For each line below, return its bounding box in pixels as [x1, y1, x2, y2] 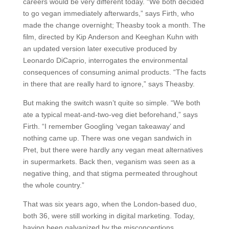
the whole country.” [22, 181, 84, 189]
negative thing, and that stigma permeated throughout [22, 169, 197, 177]
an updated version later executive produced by [22, 44, 177, 53]
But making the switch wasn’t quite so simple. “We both [22, 99, 200, 107]
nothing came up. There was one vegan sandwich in [22, 134, 192, 142]
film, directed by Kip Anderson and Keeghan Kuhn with [22, 33, 198, 41]
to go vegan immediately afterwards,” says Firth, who [22, 9, 194, 17]
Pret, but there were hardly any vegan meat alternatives [22, 146, 203, 154]
